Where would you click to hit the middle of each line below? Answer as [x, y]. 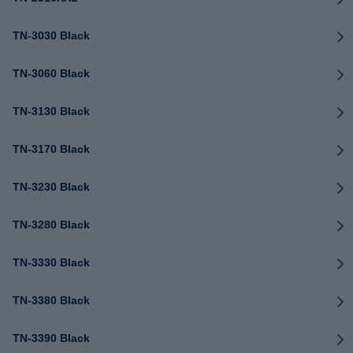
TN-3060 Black [51, 73]
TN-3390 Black [51, 338]
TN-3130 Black [51, 111]
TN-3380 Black [51, 300]
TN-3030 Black [51, 35]
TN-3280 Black [51, 225]
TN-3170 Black [51, 149]
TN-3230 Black [51, 187]
